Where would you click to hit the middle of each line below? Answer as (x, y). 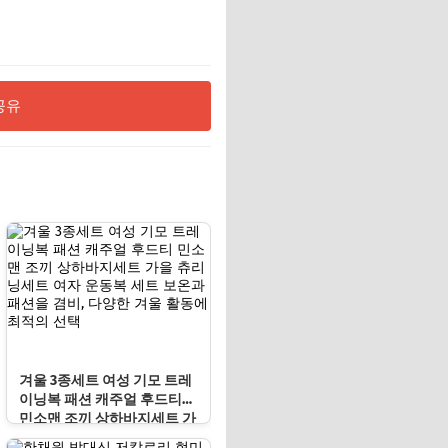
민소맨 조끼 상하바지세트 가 (107, 419)
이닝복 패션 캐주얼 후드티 (100, 400)
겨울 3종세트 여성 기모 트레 (105, 381)
